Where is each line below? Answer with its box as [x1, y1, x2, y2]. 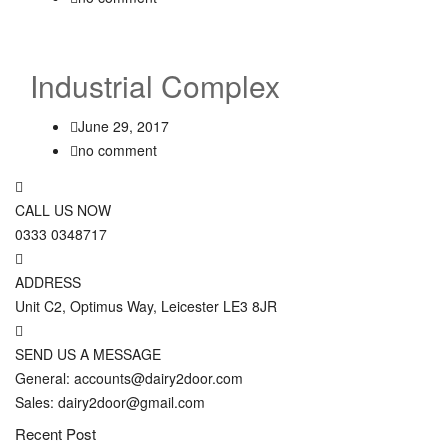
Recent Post [15, 423, 96, 444]
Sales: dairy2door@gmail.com [15, 392, 205, 412]
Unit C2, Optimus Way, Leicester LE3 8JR [15, 296, 277, 316]
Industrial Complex [30, 64, 280, 107]
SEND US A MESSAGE [15, 344, 161, 364]
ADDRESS [15, 272, 81, 292]
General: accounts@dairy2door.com [15, 368, 243, 388]
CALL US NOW [15, 200, 111, 220]
